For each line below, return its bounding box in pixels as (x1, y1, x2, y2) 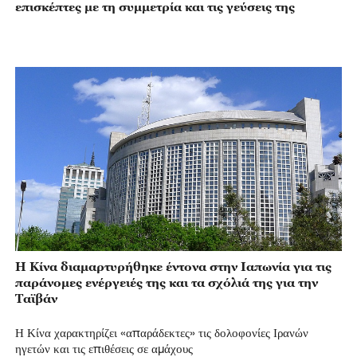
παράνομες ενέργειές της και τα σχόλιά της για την (14, 275, 318, 290)
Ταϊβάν (14, 291, 57, 306)
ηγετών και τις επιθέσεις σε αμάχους (14, 340, 193, 355)
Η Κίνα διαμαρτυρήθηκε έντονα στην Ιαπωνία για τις (14, 259, 331, 274)
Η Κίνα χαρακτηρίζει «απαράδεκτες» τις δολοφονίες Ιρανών (14, 324, 308, 339)
